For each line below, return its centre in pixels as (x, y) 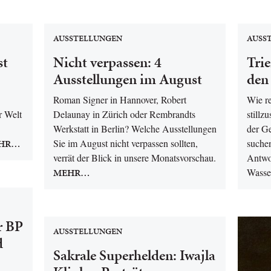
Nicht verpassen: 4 (107, 62)
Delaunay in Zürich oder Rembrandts (124, 114)
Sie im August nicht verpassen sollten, (126, 143)
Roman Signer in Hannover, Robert (120, 100)
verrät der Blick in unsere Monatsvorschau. (135, 158)
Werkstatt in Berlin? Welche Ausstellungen (135, 129)
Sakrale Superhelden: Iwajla (134, 255)
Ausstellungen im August (128, 79)
